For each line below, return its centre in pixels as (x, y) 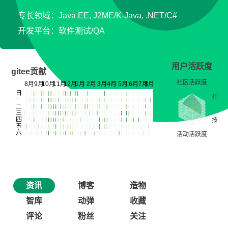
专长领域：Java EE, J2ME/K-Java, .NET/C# (97, 16)
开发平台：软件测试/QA (61, 31)
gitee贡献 (29, 72)
